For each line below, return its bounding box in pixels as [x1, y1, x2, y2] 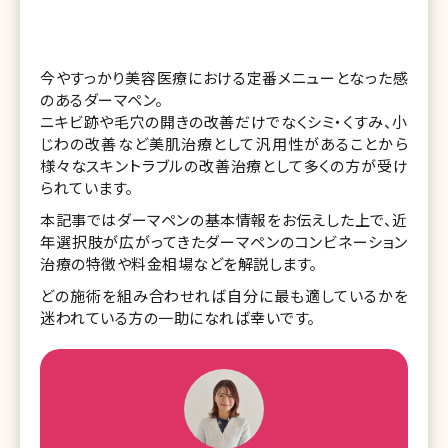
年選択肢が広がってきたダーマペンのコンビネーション [40, 230, 408, 252]
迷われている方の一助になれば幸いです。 [40, 306, 316, 328]
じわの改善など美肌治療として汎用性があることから [40, 132, 408, 154]
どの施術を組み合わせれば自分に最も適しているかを [40, 284, 408, 306]
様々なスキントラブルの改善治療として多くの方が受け [40, 154, 408, 176]
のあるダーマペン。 [40, 88, 164, 110]
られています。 [40, 176, 134, 198]
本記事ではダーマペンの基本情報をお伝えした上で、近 [40, 208, 408, 230]
